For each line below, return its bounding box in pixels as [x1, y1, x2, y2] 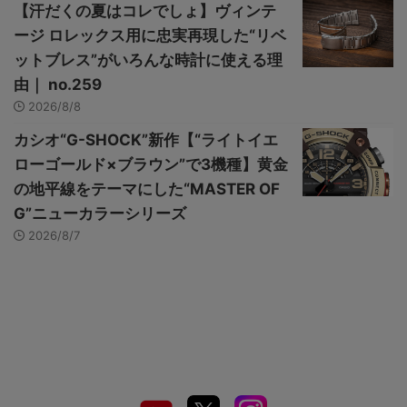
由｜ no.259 [14, 75, 102, 94]
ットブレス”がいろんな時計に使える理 [14, 51, 283, 70]
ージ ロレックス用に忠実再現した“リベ [14, 26, 286, 45]
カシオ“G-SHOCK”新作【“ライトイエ [14, 131, 278, 150]
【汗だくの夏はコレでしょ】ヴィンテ [14, 2, 276, 21]
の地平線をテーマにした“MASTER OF [14, 180, 280, 199]
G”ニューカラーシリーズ [14, 204, 186, 223]
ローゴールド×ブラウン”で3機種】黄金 [14, 155, 288, 174]
